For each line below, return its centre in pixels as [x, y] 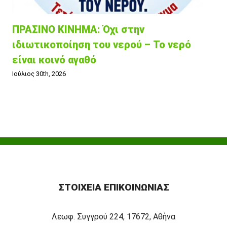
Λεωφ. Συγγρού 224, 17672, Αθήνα [113, 216]
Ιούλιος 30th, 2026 [39, 74]
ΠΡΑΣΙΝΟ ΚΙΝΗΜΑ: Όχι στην [78, 30]
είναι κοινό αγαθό [54, 60]
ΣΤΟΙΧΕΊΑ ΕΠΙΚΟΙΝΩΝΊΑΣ [113, 187]
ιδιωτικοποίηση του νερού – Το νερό [102, 45]
